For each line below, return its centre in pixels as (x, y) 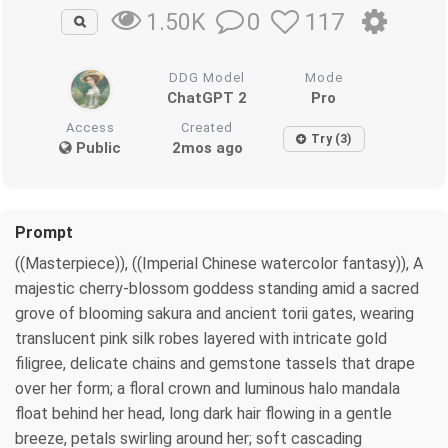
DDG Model (207, 77)
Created (207, 127)
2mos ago (207, 147)
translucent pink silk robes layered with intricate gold (201, 338)
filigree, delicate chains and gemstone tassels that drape (215, 363)
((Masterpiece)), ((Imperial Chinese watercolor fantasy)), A (219, 263)
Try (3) (331, 138)
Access (90, 127)
